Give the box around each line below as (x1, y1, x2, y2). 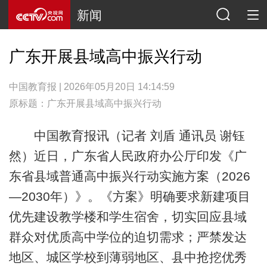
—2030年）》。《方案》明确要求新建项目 (8, 189, 250, 203)
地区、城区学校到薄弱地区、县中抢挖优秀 (8, 250, 247, 264)
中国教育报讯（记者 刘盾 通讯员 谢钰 (8, 128, 245, 142)
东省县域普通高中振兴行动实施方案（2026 (8, 169, 250, 183)
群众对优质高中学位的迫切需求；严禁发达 (8, 229, 247, 244)
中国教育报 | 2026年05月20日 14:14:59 (8, 81, 175, 92)
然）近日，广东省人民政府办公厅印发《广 (8, 148, 247, 163)
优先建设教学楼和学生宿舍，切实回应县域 (8, 209, 247, 223)
